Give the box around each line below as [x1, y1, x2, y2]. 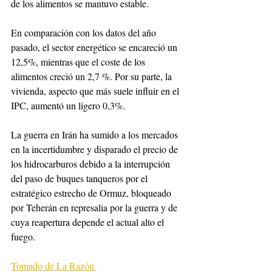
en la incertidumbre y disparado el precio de [11, 143, 180, 156]
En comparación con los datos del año [11, 26, 158, 39]
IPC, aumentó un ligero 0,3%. [11, 99, 125, 112]
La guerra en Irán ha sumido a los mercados [11, 128, 180, 141]
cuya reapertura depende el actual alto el [11, 216, 166, 229]
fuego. [11, 230, 35, 243]
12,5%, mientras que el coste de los [11, 55, 148, 69]
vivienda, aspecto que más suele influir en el [11, 84, 182, 98]
